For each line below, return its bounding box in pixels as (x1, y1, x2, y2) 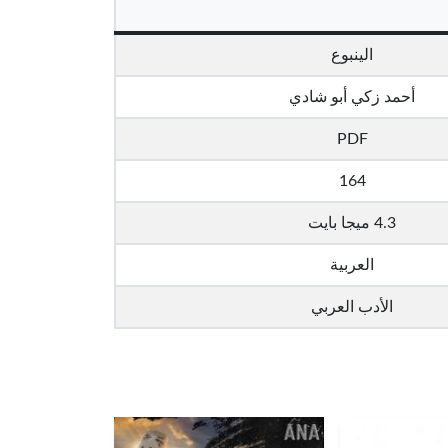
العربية (330, 257, 374, 273)
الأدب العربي (311, 299, 393, 315)
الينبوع (331, 47, 373, 63)
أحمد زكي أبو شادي (289, 89, 415, 105)
